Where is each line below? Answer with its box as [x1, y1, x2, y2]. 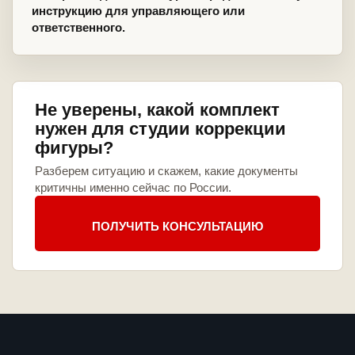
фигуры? [35, 138, 113, 158]
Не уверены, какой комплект [35, 100, 280, 120]
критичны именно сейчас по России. [35, 181, 231, 195]
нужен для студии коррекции [35, 119, 286, 139]
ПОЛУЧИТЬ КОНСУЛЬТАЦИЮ [92, 219, 263, 233]
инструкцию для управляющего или [32, 4, 245, 18]
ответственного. [32, 21, 125, 35]
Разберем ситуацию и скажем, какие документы [35, 164, 298, 178]
